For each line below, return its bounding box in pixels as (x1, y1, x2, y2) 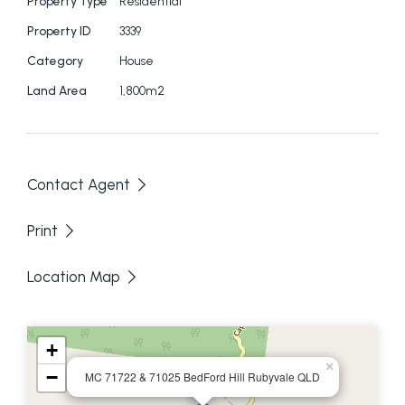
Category (27, 53, 83, 69)
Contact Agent (27, 175, 130, 194)
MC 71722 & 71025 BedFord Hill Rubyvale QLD (85, 369, 320, 385)
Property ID (27, 24, 90, 39)
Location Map (27, 268, 120, 287)
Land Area (27, 83, 87, 99)
